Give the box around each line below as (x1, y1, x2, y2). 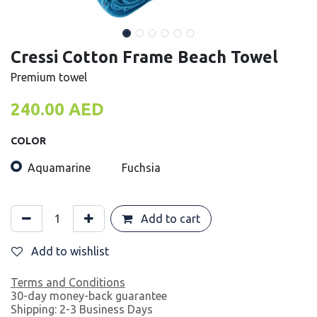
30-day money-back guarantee (11, 289, 167, 303)
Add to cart (138, 212, 200, 226)
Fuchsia (122, 161, 161, 175)
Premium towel (11, 71, 87, 84)
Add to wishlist (31, 245, 109, 258)
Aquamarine (28, 161, 91, 175)
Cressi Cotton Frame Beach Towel (11, 47, 278, 67)
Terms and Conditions (11, 276, 125, 289)
